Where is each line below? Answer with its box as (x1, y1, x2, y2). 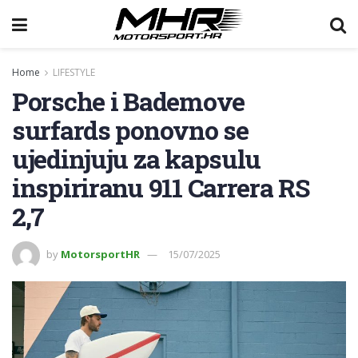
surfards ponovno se (12, 113, 249, 147)
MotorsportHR (61, 246, 140, 261)
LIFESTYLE (53, 66, 95, 79)
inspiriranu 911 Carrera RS (12, 170, 309, 205)
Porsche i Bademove (12, 84, 245, 118)
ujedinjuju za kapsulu (12, 141, 261, 176)
